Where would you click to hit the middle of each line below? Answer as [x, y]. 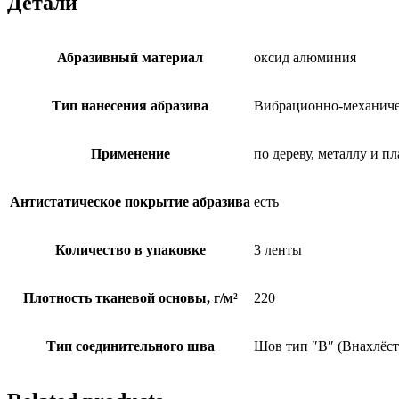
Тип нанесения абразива [130, 105]
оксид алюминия [305, 57]
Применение [130, 153]
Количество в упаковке [130, 249]
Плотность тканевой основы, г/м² [130, 297]
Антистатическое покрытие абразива [130, 201]
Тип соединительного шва [130, 346]
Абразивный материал [130, 57]
